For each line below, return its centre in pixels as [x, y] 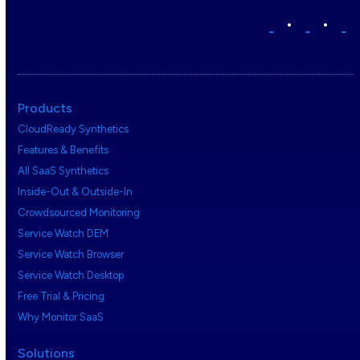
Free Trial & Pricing [61, 297]
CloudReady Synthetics [74, 129]
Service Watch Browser [71, 255]
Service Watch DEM [63, 234]
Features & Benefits [63, 150]
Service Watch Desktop [71, 276]
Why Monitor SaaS [61, 317]
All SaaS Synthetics [63, 171]
